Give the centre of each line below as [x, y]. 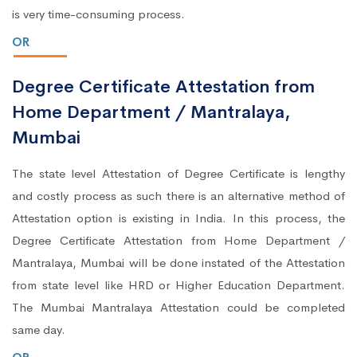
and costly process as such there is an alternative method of [178, 196]
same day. [39, 330]
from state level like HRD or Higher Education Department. [178, 285]
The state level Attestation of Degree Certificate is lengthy [178, 174]
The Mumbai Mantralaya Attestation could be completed [178, 308]
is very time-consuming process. [98, 14]
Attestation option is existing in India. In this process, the [178, 218]
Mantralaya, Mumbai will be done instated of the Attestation [178, 263]
